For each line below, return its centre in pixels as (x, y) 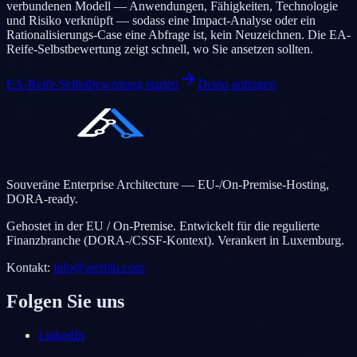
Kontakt (27, 267)
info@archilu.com (99, 267)
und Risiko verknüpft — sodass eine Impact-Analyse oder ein (161, 20)
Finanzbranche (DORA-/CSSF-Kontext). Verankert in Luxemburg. (175, 240)
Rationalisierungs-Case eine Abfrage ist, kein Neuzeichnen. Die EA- (178, 35)
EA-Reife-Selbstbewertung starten (92, 84)
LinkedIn (61, 335)
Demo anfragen (237, 84)
